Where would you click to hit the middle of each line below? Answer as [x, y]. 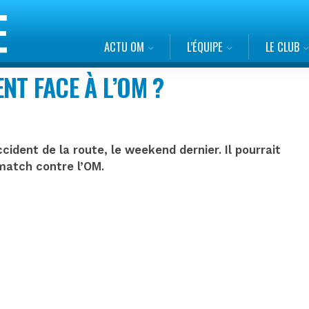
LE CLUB [282, 47]
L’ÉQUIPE [205, 47]
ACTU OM [124, 47]
